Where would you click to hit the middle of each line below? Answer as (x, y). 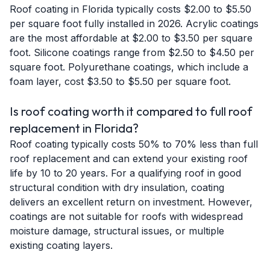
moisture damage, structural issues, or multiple (117, 231)
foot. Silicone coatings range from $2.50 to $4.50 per (132, 52)
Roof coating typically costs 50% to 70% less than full (134, 144)
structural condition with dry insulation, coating (117, 187)
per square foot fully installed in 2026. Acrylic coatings (134, 24)
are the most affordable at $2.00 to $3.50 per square (131, 38)
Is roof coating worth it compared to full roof (131, 111)
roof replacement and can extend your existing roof (129, 159)
